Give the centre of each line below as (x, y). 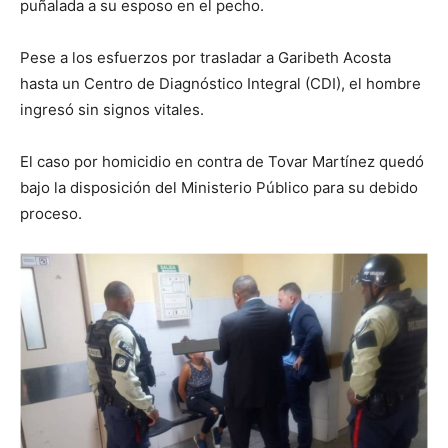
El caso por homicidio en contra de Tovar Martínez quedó (222, 161)
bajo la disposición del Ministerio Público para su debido (219, 187)
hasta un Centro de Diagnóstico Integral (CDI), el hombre (220, 83)
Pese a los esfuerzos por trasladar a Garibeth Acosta (205, 57)
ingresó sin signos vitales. (112, 109)
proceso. (51, 213)
